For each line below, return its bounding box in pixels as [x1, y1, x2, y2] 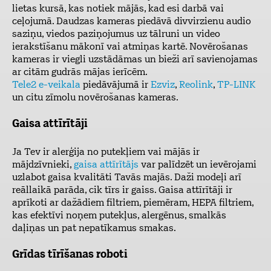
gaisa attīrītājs [74, 160, 139, 170]
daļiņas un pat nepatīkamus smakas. [12, 224, 176, 233]
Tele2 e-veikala [12, 80, 80, 90]
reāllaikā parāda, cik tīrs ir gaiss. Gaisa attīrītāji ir [12, 186, 232, 195]
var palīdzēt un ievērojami [139, 160, 256, 170]
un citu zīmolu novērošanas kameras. [12, 93, 178, 103]
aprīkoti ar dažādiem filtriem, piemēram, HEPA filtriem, [12, 198, 253, 208]
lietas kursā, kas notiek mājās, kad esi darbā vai [12, 4, 224, 14]
